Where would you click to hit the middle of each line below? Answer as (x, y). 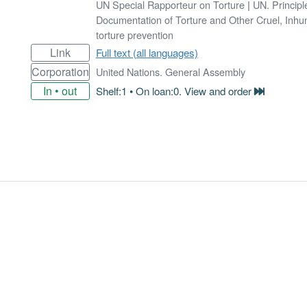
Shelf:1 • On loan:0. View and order (175, 90)
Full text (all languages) (147, 52)
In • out (60, 90)
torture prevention (134, 34)
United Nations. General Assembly (170, 71)
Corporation (60, 71)
